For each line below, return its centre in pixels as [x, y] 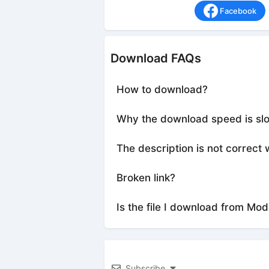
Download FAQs [156, 59]
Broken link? [146, 178]
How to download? [162, 90]
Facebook [238, 11]
